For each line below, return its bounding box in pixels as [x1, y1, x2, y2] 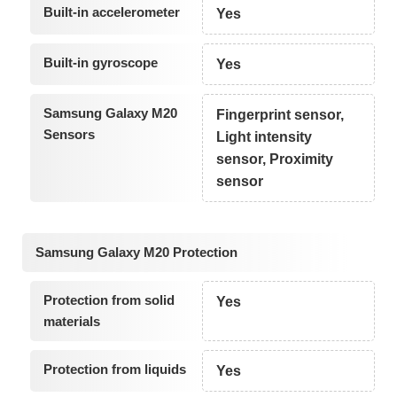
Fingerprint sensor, [216, 106, 345, 122]
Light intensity [216, 128, 313, 144]
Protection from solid [43, 292, 175, 308]
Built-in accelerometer [43, 4, 180, 19]
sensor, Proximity [216, 151, 334, 167]
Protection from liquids [43, 362, 186, 378]
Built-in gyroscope [43, 54, 158, 70]
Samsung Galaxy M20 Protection [35, 245, 237, 261]
